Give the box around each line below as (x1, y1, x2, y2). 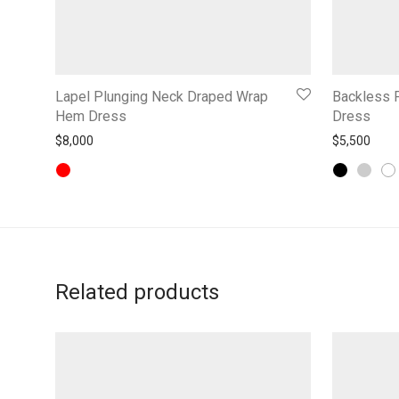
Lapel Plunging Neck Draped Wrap (55, 87, 268, 105)
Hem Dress (55, 107, 126, 125)
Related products (55, 279, 219, 305)
